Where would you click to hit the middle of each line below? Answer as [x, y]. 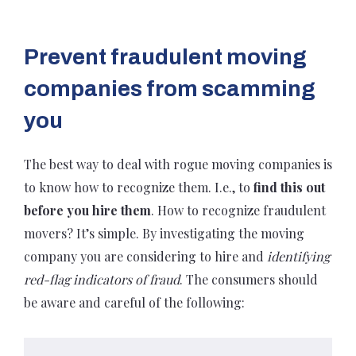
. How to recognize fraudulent [238, 210]
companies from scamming [170, 89]
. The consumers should [249, 279]
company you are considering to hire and [145, 256]
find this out [289, 187]
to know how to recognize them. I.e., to [139, 187]
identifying [298, 256]
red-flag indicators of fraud [102, 279]
